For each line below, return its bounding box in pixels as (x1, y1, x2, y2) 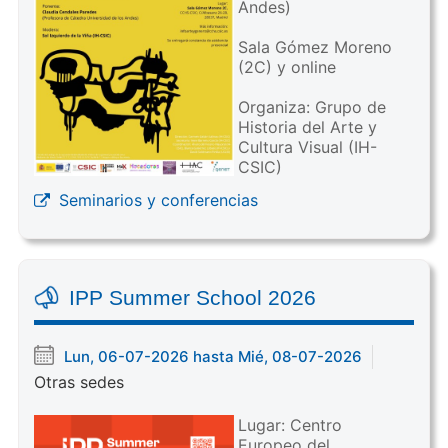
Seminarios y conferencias (58, 189, 258, 210)
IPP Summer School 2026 (68, 285, 316, 309)
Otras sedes (33, 371, 124, 392)
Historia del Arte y (237, 116, 377, 137)
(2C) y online (237, 56, 336, 77)
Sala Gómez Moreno (237, 36, 392, 57)
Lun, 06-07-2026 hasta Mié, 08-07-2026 (63, 346, 362, 366)
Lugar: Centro (237, 414, 342, 435)
